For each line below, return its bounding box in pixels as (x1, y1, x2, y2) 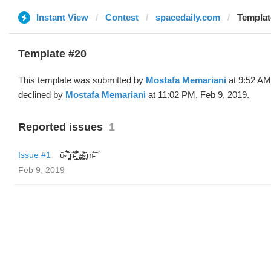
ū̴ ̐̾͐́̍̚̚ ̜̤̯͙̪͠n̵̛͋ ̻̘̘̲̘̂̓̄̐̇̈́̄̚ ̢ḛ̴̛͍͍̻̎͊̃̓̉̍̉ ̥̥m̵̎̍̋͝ (60, 150, 94, 160)
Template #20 (18, 48, 87, 60)
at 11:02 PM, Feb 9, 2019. (146, 90, 249, 100)
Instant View (36, 12, 88, 22)
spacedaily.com (155, 12, 220, 22)
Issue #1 (18, 150, 51, 160)
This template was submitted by (18, 75, 146, 85)
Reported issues (18, 121, 103, 133)
